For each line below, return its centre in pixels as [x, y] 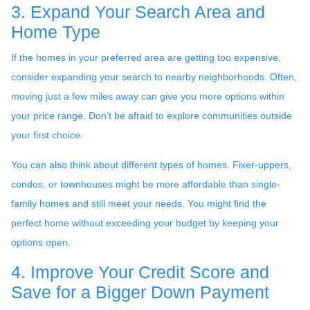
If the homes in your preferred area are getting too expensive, [146, 57]
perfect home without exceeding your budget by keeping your [145, 222]
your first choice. [47, 135]
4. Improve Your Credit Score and [140, 272]
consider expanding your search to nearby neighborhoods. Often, [154, 76]
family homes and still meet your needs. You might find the [139, 203]
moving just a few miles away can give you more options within [148, 96]
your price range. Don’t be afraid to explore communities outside [152, 115]
